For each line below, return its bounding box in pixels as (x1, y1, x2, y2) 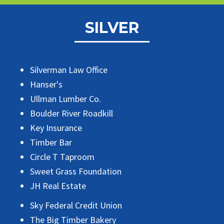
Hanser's (30, 78, 62, 90)
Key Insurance (30, 122, 82, 134)
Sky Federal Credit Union (30, 199, 122, 211)
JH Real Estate (30, 180, 86, 192)
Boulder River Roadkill (30, 107, 113, 119)
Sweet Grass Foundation (30, 165, 121, 177)
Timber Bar (30, 136, 72, 148)
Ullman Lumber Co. (30, 93, 101, 105)
